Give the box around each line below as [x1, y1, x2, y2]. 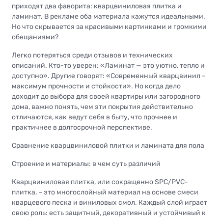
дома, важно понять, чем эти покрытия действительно [12, 102, 193, 111]
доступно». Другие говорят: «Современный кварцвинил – [12, 71, 206, 80]
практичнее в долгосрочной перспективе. [12, 123, 152, 132]
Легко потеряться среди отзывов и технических [12, 51, 173, 59]
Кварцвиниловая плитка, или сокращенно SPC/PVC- [12, 177, 188, 186]
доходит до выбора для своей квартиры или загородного [12, 92, 200, 101]
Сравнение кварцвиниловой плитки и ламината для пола [12, 141, 204, 150]
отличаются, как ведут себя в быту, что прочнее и [12, 112, 177, 121]
